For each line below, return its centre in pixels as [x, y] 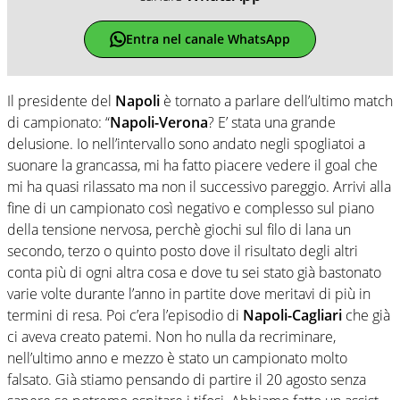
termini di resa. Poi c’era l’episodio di [125, 315]
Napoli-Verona [159, 122]
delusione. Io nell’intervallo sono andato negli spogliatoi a [186, 143]
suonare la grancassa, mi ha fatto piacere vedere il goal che [192, 165]
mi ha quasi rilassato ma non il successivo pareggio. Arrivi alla [199, 186]
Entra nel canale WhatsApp [208, 39]
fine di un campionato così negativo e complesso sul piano [191, 208]
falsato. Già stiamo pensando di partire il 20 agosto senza [187, 379]
